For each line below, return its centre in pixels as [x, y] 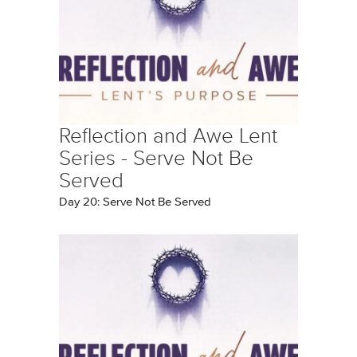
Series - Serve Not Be [156, 158]
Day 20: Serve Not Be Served [135, 202]
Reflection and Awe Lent [168, 136]
